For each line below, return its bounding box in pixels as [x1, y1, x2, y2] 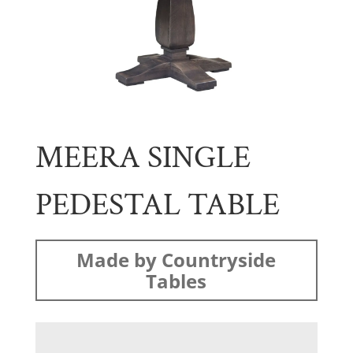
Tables [146, 267, 207, 294]
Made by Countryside [76, 246, 277, 273]
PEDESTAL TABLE [35, 184, 280, 225]
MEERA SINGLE [35, 136, 251, 178]
